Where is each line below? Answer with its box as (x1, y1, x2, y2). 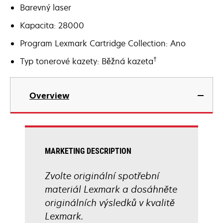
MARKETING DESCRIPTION (45, 146, 131, 156)
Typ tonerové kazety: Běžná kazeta (20, 56, 153, 67)
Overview (29, 90, 69, 101)
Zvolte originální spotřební (45, 170, 159, 182)
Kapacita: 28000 (20, 20, 84, 31)
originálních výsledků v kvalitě (45, 197, 175, 209)
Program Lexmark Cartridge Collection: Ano (20, 38, 186, 49)
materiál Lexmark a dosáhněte (45, 183, 177, 195)
